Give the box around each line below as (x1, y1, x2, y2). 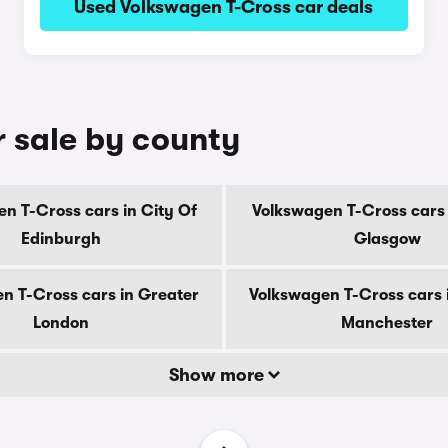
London (33, 314, 89, 332)
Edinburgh (21, 230, 101, 248)
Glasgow (353, 230, 421, 248)
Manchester (341, 314, 433, 332)
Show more (168, 365, 268, 385)
